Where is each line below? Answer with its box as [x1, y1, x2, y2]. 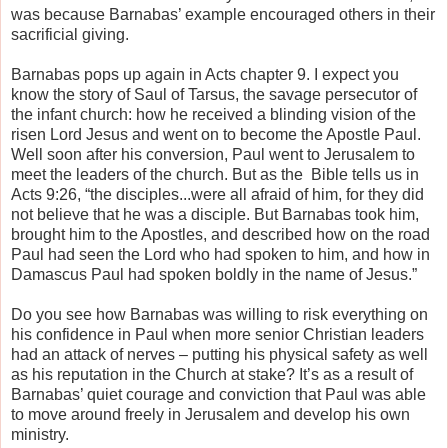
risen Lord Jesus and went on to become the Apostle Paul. [11, 125, 421, 143]
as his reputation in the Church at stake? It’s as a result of [11, 365, 413, 383]
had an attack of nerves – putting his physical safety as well [11, 345, 428, 363]
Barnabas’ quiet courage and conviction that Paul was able [11, 385, 426, 403]
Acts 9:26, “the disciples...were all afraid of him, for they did [11, 185, 424, 203]
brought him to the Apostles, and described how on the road [11, 225, 430, 243]
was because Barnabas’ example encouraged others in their [11, 5, 435, 23]
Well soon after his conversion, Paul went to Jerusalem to [11, 145, 415, 163]
